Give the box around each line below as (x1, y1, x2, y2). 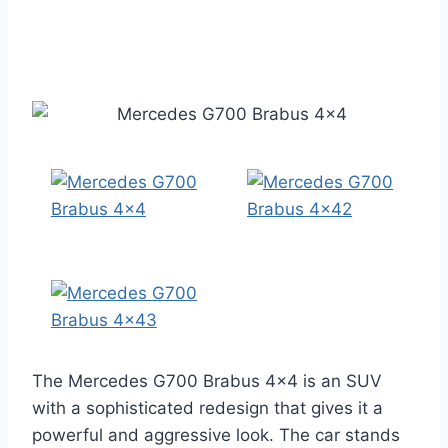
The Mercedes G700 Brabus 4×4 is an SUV (32, 371, 382, 392)
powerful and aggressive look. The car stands (32, 425, 400, 446)
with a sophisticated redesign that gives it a (32, 398, 383, 419)
